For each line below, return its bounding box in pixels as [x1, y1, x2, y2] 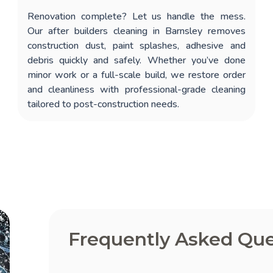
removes [202, 24, 246, 38]
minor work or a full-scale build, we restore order [27, 68, 246, 82]
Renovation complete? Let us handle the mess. [27, 9, 246, 23]
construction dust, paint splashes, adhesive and [27, 38, 246, 52]
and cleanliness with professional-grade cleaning [27, 82, 246, 96]
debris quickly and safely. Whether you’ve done [27, 53, 246, 67]
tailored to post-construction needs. [27, 97, 180, 111]
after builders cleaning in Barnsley [48, 24, 202, 38]
